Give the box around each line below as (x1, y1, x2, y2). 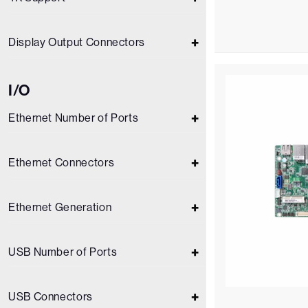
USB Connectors (8, 290, 93, 303)
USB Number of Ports (8, 245, 118, 258)
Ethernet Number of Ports (8, 111, 139, 124)
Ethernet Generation (8, 201, 112, 214)
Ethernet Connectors (8, 156, 115, 169)
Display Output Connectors (8, 36, 145, 49)
